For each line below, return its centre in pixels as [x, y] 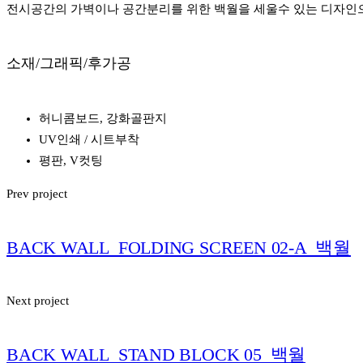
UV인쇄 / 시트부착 [89, 139]
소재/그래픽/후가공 [69, 64]
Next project [38, 301]
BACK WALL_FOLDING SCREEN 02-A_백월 [179, 247]
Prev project [37, 193]
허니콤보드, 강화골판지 [103, 118]
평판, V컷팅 [71, 160]
